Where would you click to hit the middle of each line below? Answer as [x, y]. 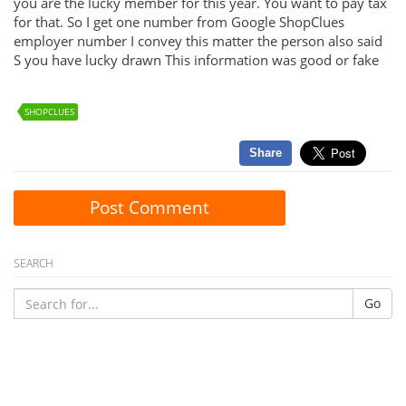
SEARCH [34, 263]
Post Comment [150, 208]
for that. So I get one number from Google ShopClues [179, 22]
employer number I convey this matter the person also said [198, 41]
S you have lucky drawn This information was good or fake [196, 60]
